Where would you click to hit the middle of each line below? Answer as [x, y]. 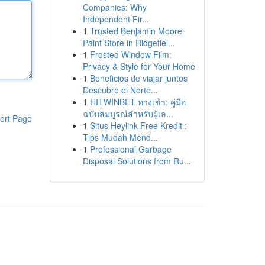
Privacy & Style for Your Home [139, 66]
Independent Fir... [116, 19]
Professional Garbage [130, 149]
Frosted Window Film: [130, 54]
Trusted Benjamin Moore [136, 31]
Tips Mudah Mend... [120, 137]
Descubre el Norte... [120, 90]
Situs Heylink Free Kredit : [138, 125]
